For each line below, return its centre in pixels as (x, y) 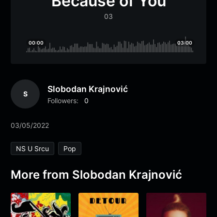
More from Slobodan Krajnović (97, 174)
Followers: (63, 100)
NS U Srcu (33, 148)
